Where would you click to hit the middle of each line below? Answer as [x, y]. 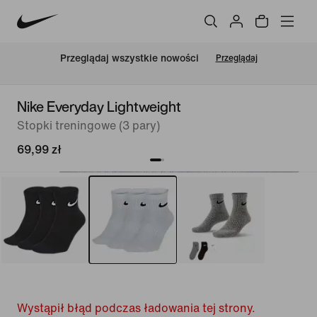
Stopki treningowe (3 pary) [88, 126]
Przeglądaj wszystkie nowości [129, 59]
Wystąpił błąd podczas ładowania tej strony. [136, 308]
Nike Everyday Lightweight [99, 106]
